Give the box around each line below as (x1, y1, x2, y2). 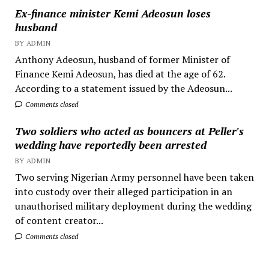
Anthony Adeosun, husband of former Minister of (14, 52, 230, 66)
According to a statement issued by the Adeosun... (14, 81, 232, 95)
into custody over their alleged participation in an (14, 184, 232, 198)
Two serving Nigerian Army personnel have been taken (14, 170, 254, 184)
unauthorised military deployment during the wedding (14, 199, 252, 213)
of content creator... (14, 213, 103, 227)
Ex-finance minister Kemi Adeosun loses (14, 5, 211, 20)
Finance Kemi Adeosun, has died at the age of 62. (14, 67, 225, 80)
